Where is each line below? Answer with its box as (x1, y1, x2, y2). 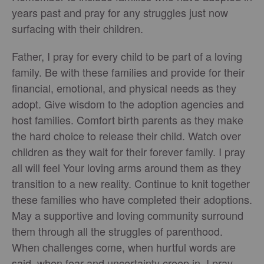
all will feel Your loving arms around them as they (12, 159, 241, 175)
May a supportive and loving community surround (12, 207, 243, 223)
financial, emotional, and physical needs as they (12, 80, 236, 95)
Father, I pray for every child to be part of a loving (12, 48, 242, 64)
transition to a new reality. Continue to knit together (12, 175, 250, 191)
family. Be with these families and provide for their (12, 64, 245, 80)
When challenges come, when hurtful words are (12, 239, 236, 255)
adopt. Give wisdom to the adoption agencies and (12, 95, 244, 111)
